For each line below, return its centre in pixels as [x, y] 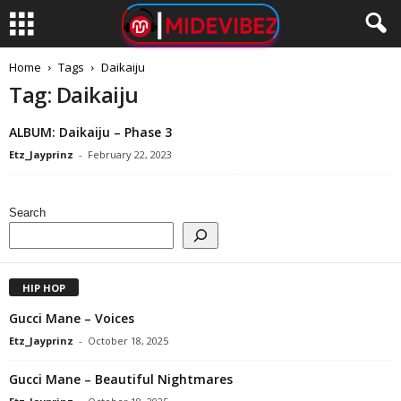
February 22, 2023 [130, 154]
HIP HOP [44, 287]
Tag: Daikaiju [74, 94]
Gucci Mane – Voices [72, 318]
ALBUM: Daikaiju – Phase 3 [90, 132]
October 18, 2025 [128, 340]
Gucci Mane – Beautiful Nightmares [121, 379]
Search [27, 213]
